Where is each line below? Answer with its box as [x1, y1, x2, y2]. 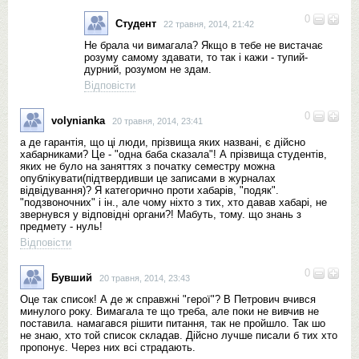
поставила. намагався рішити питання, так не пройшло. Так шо [20, 317, 325, 329]
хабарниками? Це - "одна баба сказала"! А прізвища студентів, [20, 148, 327, 160]
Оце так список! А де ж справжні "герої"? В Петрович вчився [20, 293, 316, 305]
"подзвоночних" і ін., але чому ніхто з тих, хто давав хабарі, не [20, 196, 327, 208]
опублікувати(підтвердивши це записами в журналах [20, 172, 276, 184]
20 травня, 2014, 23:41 [112, 115, 203, 126]
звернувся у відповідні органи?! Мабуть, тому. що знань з [20, 208, 301, 220]
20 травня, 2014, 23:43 [99, 272, 190, 283]
